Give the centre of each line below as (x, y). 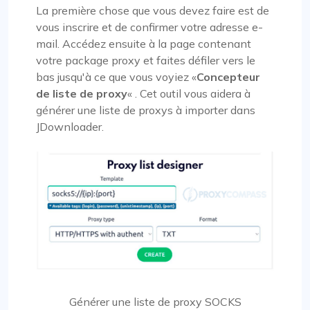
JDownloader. (70, 126)
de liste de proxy (82, 93)
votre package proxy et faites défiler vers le (146, 60)
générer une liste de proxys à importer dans (146, 110)
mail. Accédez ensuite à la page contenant (144, 43)
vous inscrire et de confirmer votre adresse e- (149, 27)
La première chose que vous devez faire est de (153, 10)
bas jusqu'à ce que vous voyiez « (116, 76)
